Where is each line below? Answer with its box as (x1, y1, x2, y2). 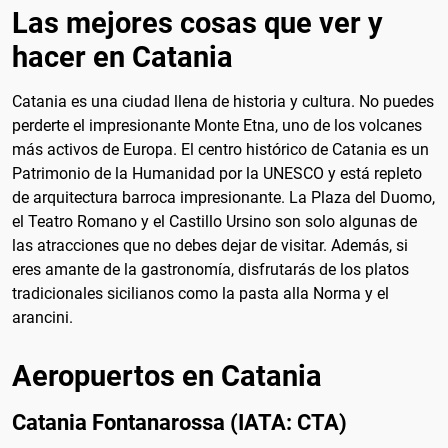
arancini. (12, 307, 73, 327)
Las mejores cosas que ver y (12, 5, 383, 40)
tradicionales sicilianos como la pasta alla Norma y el (12, 283, 389, 303)
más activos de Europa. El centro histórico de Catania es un (12, 139, 429, 159)
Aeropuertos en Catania (12, 358, 322, 393)
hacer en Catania (12, 39, 233, 74)
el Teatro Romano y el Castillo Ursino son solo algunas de (12, 211, 417, 231)
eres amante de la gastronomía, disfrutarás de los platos (12, 259, 409, 279)
